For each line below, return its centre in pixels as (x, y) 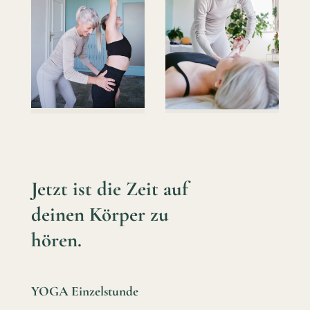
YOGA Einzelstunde (85, 292)
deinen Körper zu (100, 214)
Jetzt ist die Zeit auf (110, 188)
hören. (56, 239)
